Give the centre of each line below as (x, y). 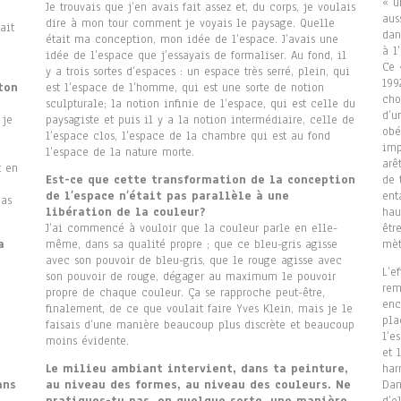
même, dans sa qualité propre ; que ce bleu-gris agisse (191, 245)
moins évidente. (87, 341)
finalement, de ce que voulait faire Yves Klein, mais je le (199, 309)
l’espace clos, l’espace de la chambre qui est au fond (188, 137)
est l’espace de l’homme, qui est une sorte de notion (184, 88)
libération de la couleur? (125, 213)
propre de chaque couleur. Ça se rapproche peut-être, (185, 293)
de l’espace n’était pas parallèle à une (167, 196)
